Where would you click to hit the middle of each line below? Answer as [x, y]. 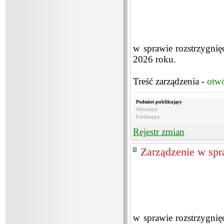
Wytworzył [147, 109]
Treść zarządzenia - [170, 81]
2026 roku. [154, 59]
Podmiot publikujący [159, 102]
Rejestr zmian [159, 132]
